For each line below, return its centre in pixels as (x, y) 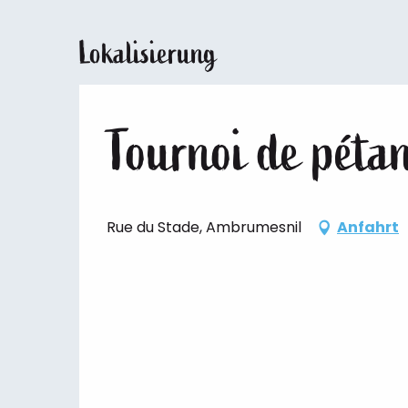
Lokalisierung (148, 53)
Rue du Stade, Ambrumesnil (204, 227)
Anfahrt (368, 227)
